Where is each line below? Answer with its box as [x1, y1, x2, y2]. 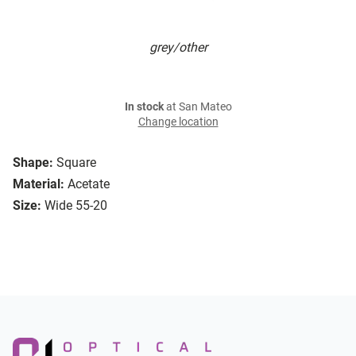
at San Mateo [163, 100, 232, 114]
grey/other [149, 40, 207, 56]
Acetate [68, 176, 110, 192]
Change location [137, 115, 219, 130]
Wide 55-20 [44, 198, 107, 214]
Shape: [13, 155, 53, 171]
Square [56, 155, 96, 171]
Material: [13, 176, 64, 192]
